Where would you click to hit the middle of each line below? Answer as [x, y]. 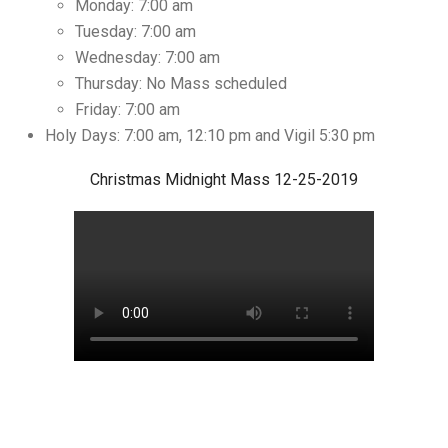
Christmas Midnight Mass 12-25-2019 [224, 179]
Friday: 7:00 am [127, 109]
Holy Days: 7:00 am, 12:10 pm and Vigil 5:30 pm [210, 135]
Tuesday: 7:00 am [135, 31]
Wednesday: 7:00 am [147, 57]
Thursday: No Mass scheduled [181, 83]
